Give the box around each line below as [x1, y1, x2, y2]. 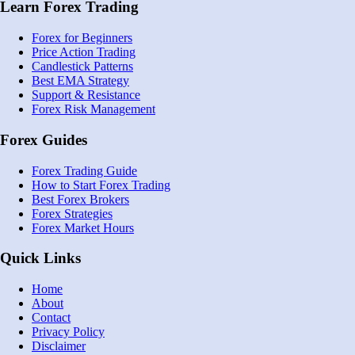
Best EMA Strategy [32, 74, 129, 88]
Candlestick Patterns [32, 59, 133, 74]
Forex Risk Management [32, 102, 155, 116]
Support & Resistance [32, 88, 140, 102]
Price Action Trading [32, 45, 136, 59]
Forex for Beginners [32, 31, 132, 45]
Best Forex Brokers [32, 192, 129, 206]
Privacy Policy [32, 325, 105, 339]
